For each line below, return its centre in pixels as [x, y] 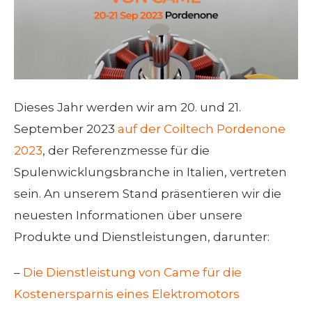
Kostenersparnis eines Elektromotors [127, 294]
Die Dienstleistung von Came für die [132, 272]
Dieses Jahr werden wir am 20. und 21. [127, 107]
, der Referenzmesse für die [126, 150]
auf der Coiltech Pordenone [202, 129]
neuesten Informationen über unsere [128, 215]
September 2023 [66, 129]
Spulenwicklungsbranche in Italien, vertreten [150, 172]
